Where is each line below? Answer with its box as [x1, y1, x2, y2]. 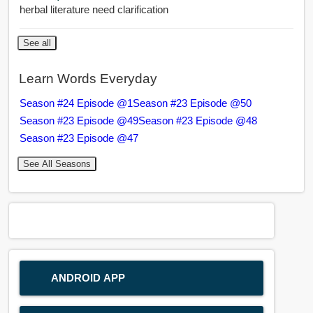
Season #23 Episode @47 [19, 132, 138, 144]
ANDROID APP [51, 271, 126, 284]
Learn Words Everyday [18, 71, 157, 86]
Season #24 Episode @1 [19, 97, 133, 109]
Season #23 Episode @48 [138, 115, 257, 126]
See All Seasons [22, 159, 91, 169]
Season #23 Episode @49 [19, 115, 138, 126]
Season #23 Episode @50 [132, 97, 252, 109]
